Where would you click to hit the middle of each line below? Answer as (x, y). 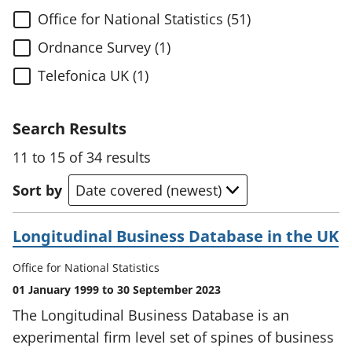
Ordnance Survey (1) (104, 47)
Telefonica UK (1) (93, 75)
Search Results (70, 128)
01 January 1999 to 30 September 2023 (117, 290)
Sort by (37, 190)
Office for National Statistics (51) (144, 19)
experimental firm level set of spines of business (173, 337)
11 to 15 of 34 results (82, 157)
